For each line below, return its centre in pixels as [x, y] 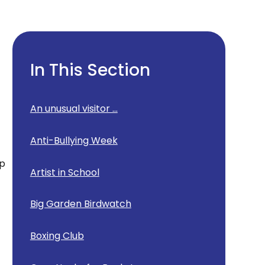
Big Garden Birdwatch [80, 204]
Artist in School [64, 172]
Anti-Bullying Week [74, 140]
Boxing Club [57, 236]
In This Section [90, 70]
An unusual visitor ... [74, 109]
